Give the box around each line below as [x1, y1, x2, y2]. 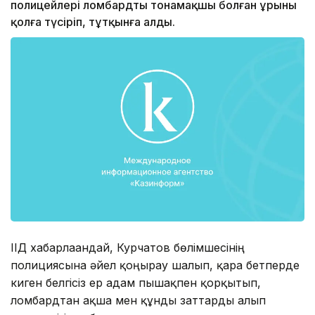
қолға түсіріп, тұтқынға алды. [11, 15, 175, 30]
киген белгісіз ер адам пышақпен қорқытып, [11, 275, 261, 290]
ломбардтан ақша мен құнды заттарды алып [11, 292, 266, 307]
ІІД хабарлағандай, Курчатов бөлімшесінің [11, 240, 245, 255]
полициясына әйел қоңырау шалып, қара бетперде [11, 257, 300, 272]
